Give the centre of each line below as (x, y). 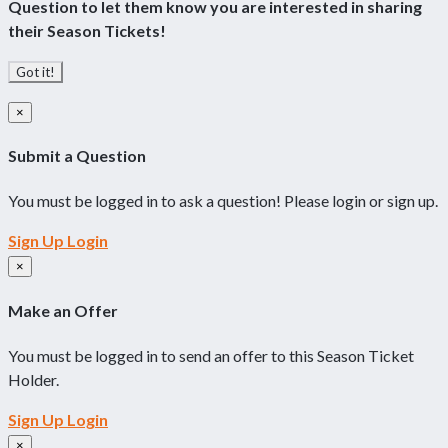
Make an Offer (63, 310)
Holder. (33, 379)
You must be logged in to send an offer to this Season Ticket (211, 355)
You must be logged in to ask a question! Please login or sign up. (223, 201)
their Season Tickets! (87, 30)
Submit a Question (77, 156)
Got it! (35, 71)
